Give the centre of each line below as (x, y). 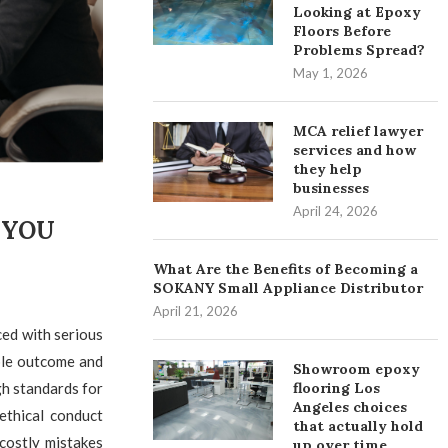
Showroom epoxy (357, 369)
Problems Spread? (359, 50)
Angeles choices (350, 407)
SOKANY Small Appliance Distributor (288, 288)
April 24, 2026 (336, 211)
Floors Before (342, 31)
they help (328, 169)
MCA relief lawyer (358, 131)
